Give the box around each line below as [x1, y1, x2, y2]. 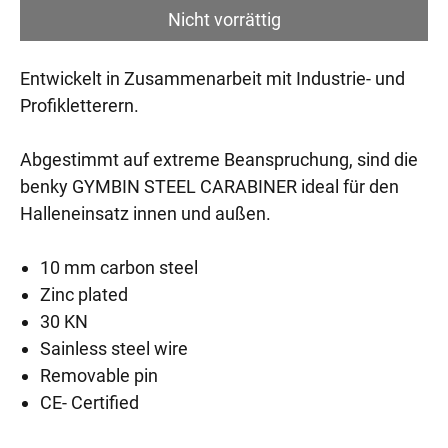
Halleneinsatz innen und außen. [20, 203, 271, 224]
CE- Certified [40, 392, 139, 413]
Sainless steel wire [40, 338, 188, 359]
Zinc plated [40, 284, 128, 305]
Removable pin [40, 365, 158, 386]
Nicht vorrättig [167, 9, 281, 30]
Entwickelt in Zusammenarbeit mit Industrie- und [20, 68, 405, 89]
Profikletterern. [20, 95, 139, 116]
